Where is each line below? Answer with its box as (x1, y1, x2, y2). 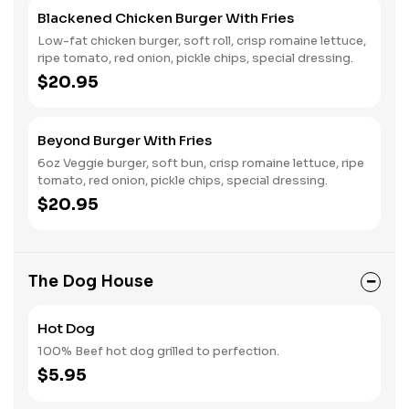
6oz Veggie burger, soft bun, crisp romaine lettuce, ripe (37, 155, 364, 171)
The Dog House (28, 272, 153, 291)
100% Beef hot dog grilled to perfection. (37, 343, 279, 359)
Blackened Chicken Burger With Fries (37, 9, 294, 26)
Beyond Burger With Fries (37, 131, 212, 149)
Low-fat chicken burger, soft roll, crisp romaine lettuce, (37, 33, 366, 48)
